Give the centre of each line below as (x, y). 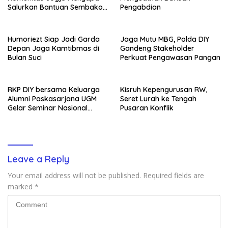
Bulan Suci (25, 57)
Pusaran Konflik (147, 108)
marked (21, 186)
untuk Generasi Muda (44, 117)
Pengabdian (140, 7)
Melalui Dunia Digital (41, 25)
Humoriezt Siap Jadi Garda (54, 39)
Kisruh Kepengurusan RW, (164, 89)
